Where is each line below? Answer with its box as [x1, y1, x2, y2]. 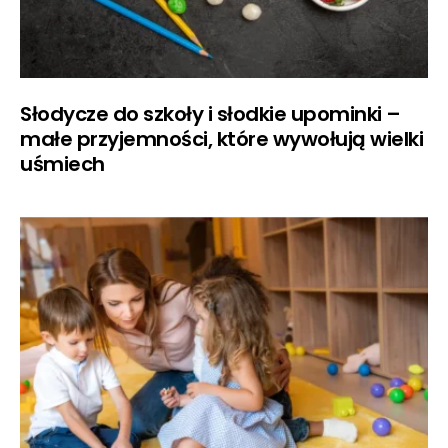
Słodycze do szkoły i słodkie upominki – [20, 100, 401, 129]
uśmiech [20, 150, 105, 179]
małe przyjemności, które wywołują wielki [20, 125, 423, 154]
